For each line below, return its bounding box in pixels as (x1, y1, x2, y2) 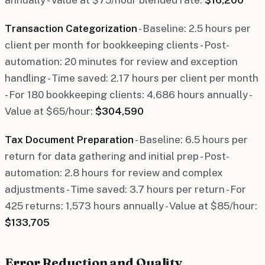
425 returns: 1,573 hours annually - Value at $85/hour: (5, 199, 257, 212)
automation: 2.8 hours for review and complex (5, 166, 223, 179)
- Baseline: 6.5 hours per (134, 133, 248, 146)
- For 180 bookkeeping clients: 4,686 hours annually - (5, 88, 251, 101)
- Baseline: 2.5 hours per (137, 22, 251, 34)
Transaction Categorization (5, 22, 137, 34)
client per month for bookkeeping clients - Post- (5, 38, 230, 51)
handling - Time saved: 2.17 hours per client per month (5, 72, 258, 84)
